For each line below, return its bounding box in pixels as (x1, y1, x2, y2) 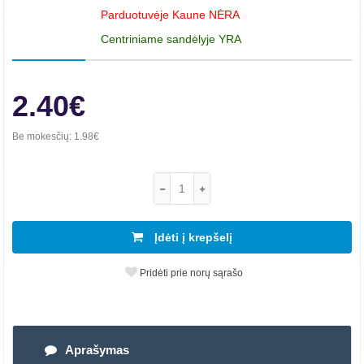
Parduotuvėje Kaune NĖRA (101, 8, 240, 21)
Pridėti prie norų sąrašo (137, 267, 243, 279)
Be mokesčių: (12, 131, 74, 142)
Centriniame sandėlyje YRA (101, 32, 241, 45)
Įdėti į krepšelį (151, 231, 232, 244)
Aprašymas (65, 343, 129, 357)
